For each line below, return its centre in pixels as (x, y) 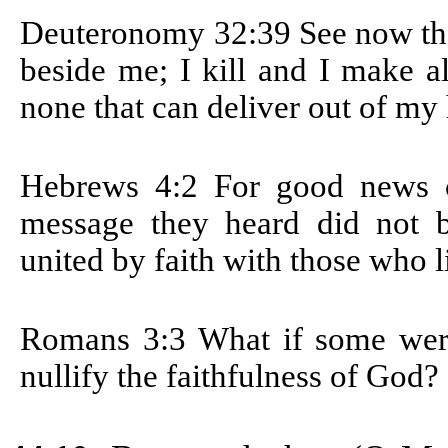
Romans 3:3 (109, 338)
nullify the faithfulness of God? (230, 375)
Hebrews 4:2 (117, 185)
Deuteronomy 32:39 (159, 32)
